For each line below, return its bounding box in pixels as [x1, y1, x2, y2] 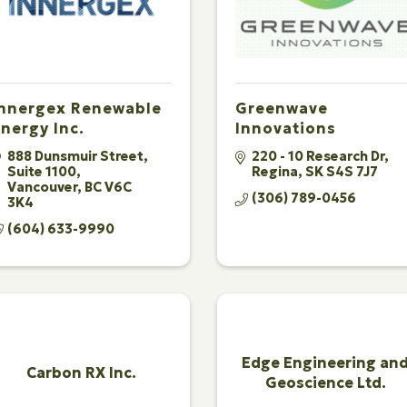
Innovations [234, 118, 336, 137]
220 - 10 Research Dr [251, 147, 384, 164]
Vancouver [7, 178, 78, 195]
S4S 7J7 [325, 163, 378, 180]
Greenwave [234, 98, 328, 117]
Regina [251, 163, 298, 180]
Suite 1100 [7, 163, 77, 180]
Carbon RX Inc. [26, 363, 137, 382]
